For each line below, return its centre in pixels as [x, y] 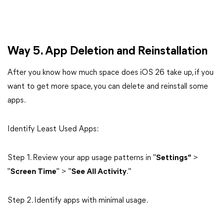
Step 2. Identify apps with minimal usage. [78, 201]
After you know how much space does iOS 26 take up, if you [111, 73]
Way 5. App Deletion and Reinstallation [108, 52]
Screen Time [33, 172]
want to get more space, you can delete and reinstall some [108, 87]
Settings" [174, 158]
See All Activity [99, 172]
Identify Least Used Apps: [53, 129]
